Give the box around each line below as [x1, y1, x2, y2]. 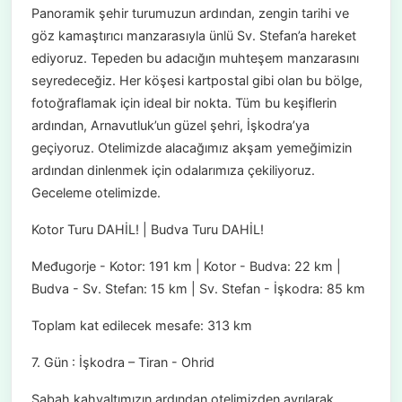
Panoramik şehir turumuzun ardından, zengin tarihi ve [31, 5, 349, 22]
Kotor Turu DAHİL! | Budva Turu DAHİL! [31, 222, 264, 238]
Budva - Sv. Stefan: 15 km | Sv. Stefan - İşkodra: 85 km [31, 281, 365, 297]
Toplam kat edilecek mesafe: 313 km [31, 318, 252, 334]
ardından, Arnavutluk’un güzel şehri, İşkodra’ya [31, 118, 310, 134]
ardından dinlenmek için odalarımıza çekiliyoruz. [31, 162, 315, 179]
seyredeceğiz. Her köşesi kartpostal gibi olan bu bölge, [31, 73, 363, 89]
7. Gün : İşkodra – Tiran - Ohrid [31, 354, 214, 371]
